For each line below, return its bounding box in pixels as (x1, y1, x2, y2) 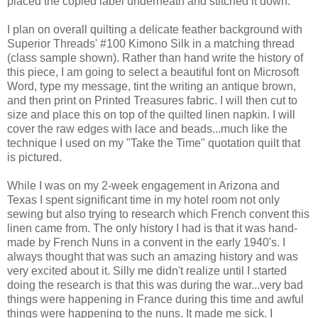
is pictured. (7, 150, 62, 163)
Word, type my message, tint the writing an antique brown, (7, 79, 296, 92)
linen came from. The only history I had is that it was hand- (7, 221, 297, 234)
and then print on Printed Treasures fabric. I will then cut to (7, 94, 297, 106)
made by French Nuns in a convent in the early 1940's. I (7, 236, 285, 248)
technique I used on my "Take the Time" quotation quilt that (7, 136, 300, 149)
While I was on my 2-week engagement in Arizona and (7, 179, 280, 192)
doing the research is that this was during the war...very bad (7, 278, 303, 291)
